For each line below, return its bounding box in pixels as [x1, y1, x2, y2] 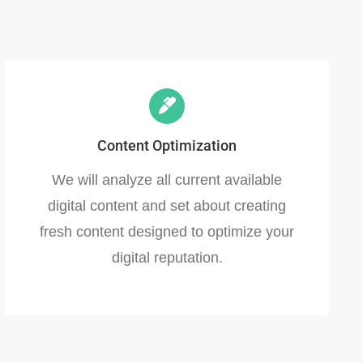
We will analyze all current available [52, 171, 282, 188]
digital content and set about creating [48, 197, 286, 214]
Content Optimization [97, 136, 237, 154]
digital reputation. [111, 249, 223, 266]
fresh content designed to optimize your [40, 223, 294, 240]
